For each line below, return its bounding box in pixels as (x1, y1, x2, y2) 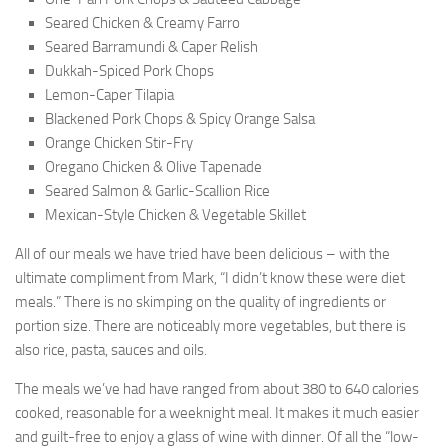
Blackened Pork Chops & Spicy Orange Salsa (45, 109, 315, 128)
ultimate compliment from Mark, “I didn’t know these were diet (15, 268, 405, 287)
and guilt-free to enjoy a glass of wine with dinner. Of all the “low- (15, 427, 419, 446)
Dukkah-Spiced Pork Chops (45, 61, 214, 80)
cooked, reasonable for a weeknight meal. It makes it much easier (15, 403, 419, 422)
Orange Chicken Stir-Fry (45, 133, 193, 152)
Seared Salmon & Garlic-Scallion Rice (45, 181, 270, 200)
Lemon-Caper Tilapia (45, 85, 174, 104)
